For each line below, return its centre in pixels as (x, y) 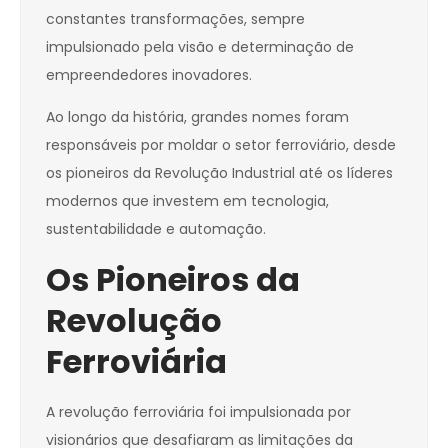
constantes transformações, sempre (175, 19)
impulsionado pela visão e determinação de (200, 47)
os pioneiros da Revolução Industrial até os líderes (219, 173)
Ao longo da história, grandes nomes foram (197, 117)
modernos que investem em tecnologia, (187, 201)
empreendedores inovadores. (149, 75)
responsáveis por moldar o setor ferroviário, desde (221, 145)
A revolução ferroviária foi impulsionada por (198, 412)
